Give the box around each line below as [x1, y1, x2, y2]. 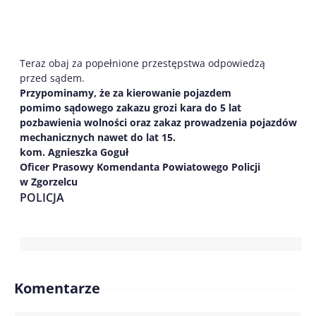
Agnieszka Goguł [45, 145, 128, 159]
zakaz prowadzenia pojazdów [151, 115, 297, 129]
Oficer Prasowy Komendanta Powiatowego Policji [20, 159, 260, 174]
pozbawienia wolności [20, 115, 130, 129]
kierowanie [126, 85, 181, 99]
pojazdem [181, 85, 231, 99]
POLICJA [20, 189, 64, 205]
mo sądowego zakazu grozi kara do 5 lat [45, 100, 241, 114]
